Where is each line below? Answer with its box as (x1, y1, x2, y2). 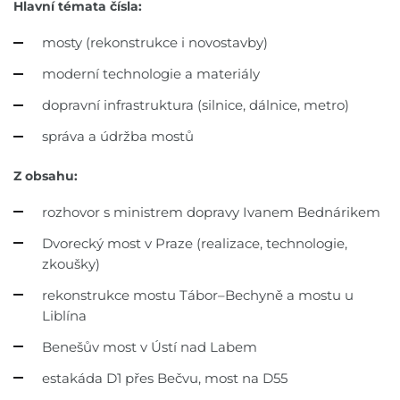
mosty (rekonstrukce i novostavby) (42, 34, 268, 52)
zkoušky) (42, 254, 100, 272)
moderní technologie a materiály (42, 65, 260, 83)
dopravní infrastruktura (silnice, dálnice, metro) (42, 96, 349, 114)
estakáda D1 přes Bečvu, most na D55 (42, 369, 287, 387)
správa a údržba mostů (42, 128, 194, 146)
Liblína (42, 306, 87, 324)
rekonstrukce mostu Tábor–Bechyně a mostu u (42, 286, 354, 304)
